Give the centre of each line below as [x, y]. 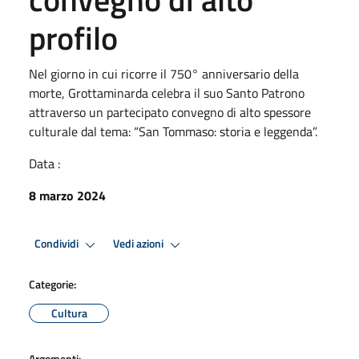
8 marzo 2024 [67, 195]
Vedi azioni [139, 244]
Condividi [58, 244]
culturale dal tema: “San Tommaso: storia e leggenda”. [173, 131]
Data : [44, 163]
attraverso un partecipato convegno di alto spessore [170, 112]
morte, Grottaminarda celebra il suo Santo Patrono [167, 93]
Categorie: [52, 284]
